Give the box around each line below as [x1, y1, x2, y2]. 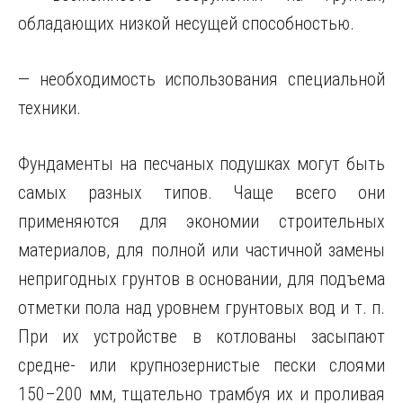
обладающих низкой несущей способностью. [18, 13, 354, 34]
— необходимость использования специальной [18, 68, 385, 90]
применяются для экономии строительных [18, 210, 385, 232]
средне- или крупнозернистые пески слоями [18, 354, 385, 376]
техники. [18, 97, 81, 119]
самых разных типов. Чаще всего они [18, 182, 385, 203]
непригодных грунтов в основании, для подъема [18, 268, 385, 290]
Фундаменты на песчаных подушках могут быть [18, 153, 385, 175]
